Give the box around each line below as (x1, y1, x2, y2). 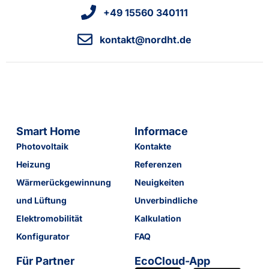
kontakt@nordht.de (99, 33, 192, 46)
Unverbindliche (134, 195, 198, 206)
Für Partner (16, 254, 74, 267)
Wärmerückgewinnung (16, 177, 111, 188)
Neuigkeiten (134, 177, 184, 188)
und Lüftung (16, 195, 67, 206)
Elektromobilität (16, 213, 82, 224)
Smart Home (16, 125, 80, 138)
